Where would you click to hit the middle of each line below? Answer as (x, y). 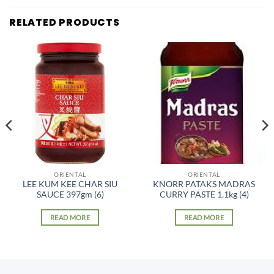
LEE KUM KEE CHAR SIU (70, 184)
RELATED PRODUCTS (65, 22)
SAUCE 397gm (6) (70, 195)
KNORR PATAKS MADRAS (204, 184)
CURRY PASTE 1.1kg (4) (204, 195)
